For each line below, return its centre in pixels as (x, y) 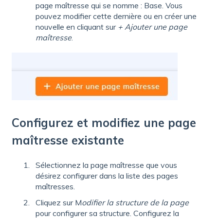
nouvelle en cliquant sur (77, 27)
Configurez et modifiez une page (104, 122)
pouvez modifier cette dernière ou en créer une (116, 16)
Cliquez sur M (59, 203)
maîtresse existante (68, 140)
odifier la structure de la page (135, 203)
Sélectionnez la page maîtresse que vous (106, 165)
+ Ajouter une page (153, 27)
